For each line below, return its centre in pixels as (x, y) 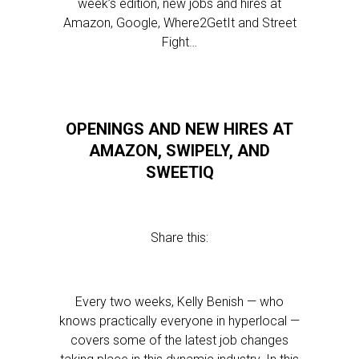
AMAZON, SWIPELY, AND (179, 151)
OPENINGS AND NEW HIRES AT (179, 129)
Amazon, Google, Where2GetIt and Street (179, 23)
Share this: (179, 238)
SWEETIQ (179, 172)
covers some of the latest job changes (179, 340)
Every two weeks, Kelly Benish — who (179, 302)
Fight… (179, 42)
